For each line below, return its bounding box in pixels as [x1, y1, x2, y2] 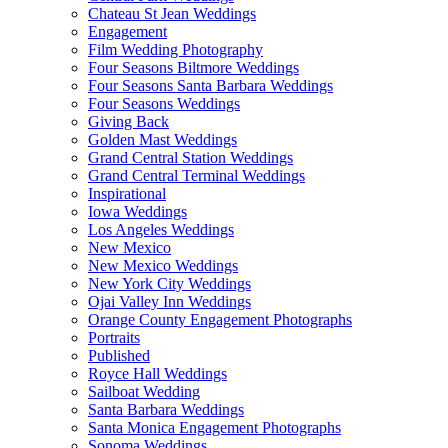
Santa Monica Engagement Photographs [88, 418, 341, 436]
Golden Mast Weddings [88, 130, 237, 148]
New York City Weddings [88, 274, 251, 292]
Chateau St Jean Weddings [88, 4, 256, 22]
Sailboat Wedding [88, 382, 200, 400]
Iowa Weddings [88, 202, 187, 220]
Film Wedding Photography [88, 40, 263, 58]
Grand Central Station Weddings [88, 148, 293, 166]
